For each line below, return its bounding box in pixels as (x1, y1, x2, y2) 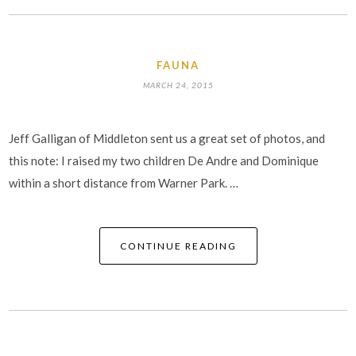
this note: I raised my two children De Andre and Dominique (9, 153, 319, 168)
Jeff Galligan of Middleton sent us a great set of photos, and (9, 130, 326, 145)
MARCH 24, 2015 (142, 79, 214, 90)
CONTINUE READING (119, 240, 237, 252)
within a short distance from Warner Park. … (9, 175, 239, 190)
